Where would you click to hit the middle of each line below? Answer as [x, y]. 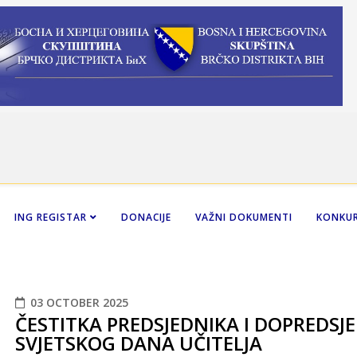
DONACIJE [146, 217]
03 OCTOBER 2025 [79, 302]
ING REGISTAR [52, 217]
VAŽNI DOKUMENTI [244, 217]
